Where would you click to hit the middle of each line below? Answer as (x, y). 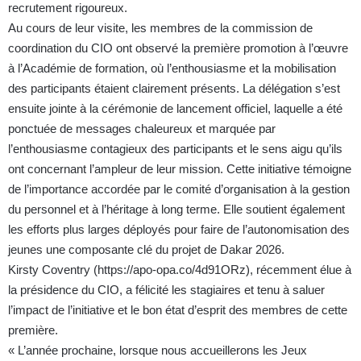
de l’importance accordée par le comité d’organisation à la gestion (179, 189)
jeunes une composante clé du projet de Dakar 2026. (146, 250)
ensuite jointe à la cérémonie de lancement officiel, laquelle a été (175, 109)
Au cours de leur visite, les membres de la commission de (160, 28)
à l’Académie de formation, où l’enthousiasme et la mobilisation (172, 68)
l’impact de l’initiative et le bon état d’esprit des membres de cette (178, 310)
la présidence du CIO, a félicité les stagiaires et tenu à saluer (166, 290)
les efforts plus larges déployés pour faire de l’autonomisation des (179, 230)
